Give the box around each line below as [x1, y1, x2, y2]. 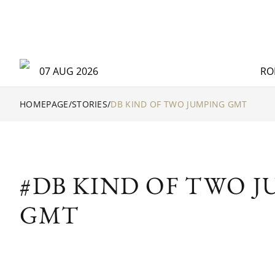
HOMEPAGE [20, 98, 69, 110]
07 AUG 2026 [39, 64, 98, 78]
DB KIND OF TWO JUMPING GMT [110, 98, 247, 110]
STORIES [71, 98, 108, 110]
